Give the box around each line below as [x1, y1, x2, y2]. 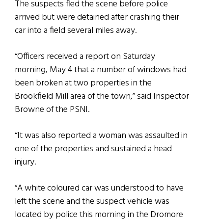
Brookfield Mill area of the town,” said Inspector [15, 89, 189, 104]
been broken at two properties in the [15, 76, 152, 91]
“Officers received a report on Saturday [15, 50, 155, 64]
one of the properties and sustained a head [15, 142, 172, 157]
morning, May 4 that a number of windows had [15, 63, 187, 78]
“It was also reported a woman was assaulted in [15, 129, 188, 143]
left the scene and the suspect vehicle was [15, 194, 169, 209]
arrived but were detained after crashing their [15, 10, 179, 25]
